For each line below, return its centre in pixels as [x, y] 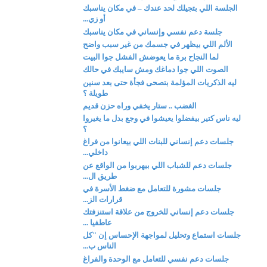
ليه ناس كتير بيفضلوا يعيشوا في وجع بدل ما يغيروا [162, 118]
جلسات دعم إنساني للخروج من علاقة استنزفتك [159, 212]
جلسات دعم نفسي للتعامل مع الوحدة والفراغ [156, 259]
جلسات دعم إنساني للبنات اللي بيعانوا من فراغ [159, 142]
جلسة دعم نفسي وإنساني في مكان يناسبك [153, 32]
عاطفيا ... [98, 223]
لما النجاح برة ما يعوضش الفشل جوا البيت [151, 57]
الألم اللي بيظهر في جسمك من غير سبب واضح [158, 44]
